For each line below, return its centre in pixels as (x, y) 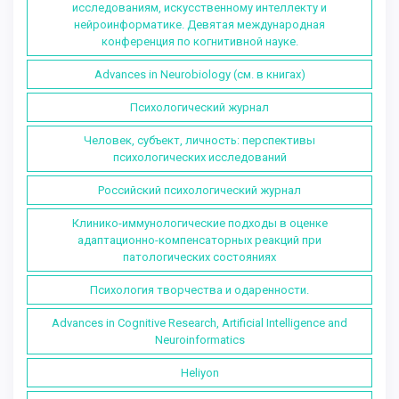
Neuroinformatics (199, 339)
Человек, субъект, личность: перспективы (199, 140)
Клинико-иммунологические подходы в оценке (199, 223)
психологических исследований (199, 157)
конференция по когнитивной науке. (199, 41)
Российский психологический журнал (199, 190)
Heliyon (199, 372)
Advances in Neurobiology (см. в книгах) (199, 74)
